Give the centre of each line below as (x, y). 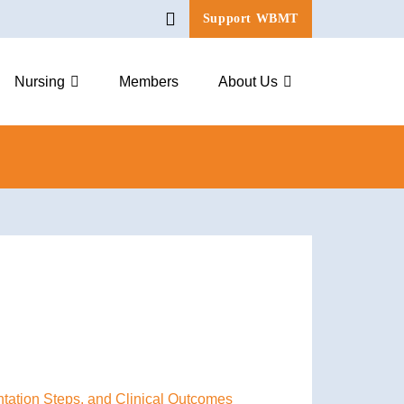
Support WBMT (250, 18)
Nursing (40, 82)
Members (149, 82)
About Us (248, 82)
